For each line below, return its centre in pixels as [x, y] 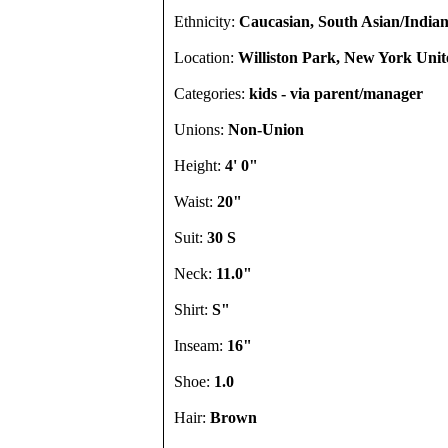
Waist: [195, 201]
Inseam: [200, 345]
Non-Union [266, 129]
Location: [206, 57]
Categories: [211, 93]
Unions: [201, 129]
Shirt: [193, 309]
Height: [199, 165]
